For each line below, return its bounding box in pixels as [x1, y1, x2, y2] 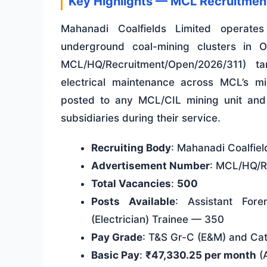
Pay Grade [91, 231, 142, 244]
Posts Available [91, 195, 176, 208]
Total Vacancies [91, 178, 171, 190]
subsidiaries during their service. [61, 112, 221, 125]
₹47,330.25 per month [145, 249, 256, 262]
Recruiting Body [91, 142, 171, 154]
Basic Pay [91, 249, 139, 262]
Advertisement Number [91, 160, 210, 172]
